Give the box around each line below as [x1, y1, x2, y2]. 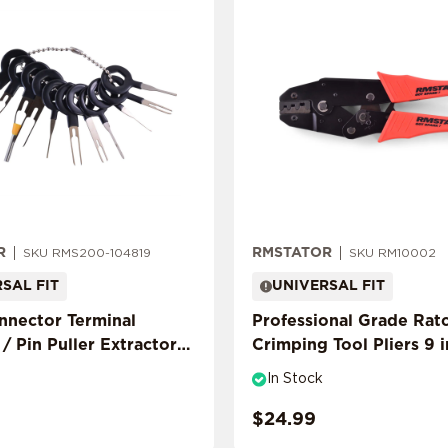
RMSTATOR [252, 245, 332, 260]
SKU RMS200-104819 [23, 247, 151, 260]
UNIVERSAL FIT [272, 278, 385, 293]
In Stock [267, 371, 323, 386]
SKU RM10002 [349, 247, 436, 260]
